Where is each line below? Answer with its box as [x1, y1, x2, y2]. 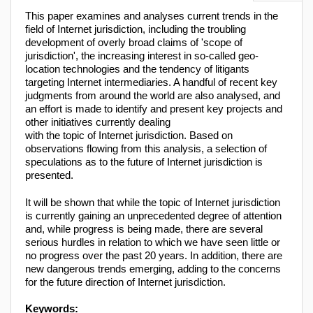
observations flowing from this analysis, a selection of [25, 143, 267, 155]
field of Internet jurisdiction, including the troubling [25, 23, 246, 36]
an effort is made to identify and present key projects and [25, 103, 282, 115]
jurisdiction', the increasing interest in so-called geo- [25, 50, 259, 62]
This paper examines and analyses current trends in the [25, 10, 278, 22]
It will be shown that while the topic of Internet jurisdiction [25, 196, 280, 208]
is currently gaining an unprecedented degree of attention [25, 209, 282, 221]
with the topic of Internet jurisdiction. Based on [25, 129, 233, 142]
